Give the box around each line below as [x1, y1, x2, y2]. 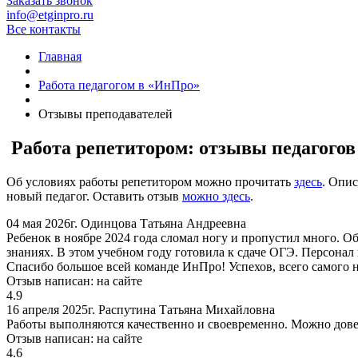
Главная [38, 50, 82, 63]
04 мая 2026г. [6, 216, 78, 230]
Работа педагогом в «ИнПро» [38, 78, 200, 92]
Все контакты [6, 22, 81, 36]
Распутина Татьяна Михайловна [98, 302, 275, 316]
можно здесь [182, 189, 250, 203]
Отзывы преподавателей [38, 107, 173, 121]
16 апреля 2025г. [6, 302, 95, 316]
